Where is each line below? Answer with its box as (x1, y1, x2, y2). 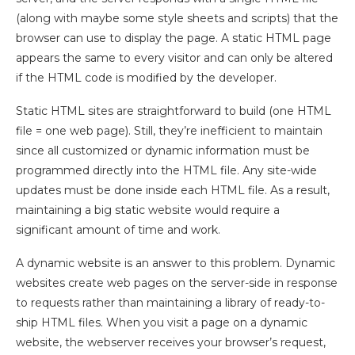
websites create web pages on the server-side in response (16, 275, 338, 290)
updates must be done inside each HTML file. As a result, (16, 182, 330, 197)
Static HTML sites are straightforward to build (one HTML (16, 103, 331, 118)
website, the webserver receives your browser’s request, (16, 334, 326, 349)
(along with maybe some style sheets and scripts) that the (16, 10, 338, 25)
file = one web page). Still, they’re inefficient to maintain (16, 123, 323, 138)
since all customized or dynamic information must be (16, 143, 310, 158)
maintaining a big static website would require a (16, 202, 280, 217)
